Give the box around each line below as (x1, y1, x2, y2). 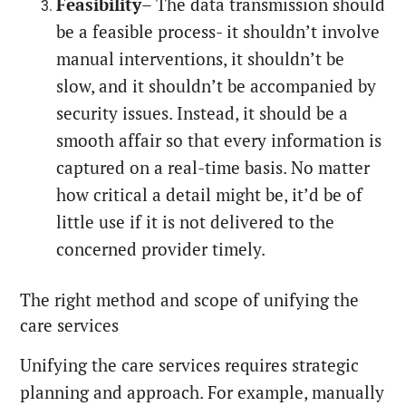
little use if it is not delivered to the (56, 210, 335, 233)
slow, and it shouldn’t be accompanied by (56, 74, 377, 97)
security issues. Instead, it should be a (56, 101, 349, 124)
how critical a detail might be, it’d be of (56, 183, 363, 206)
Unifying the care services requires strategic (20, 353, 360, 376)
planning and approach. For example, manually (20, 381, 385, 403)
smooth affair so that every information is (56, 129, 382, 151)
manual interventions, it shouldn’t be (56, 47, 345, 70)
